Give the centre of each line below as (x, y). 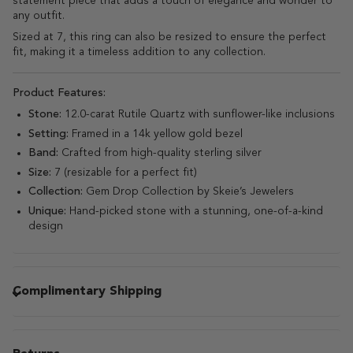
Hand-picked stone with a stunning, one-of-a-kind (195, 211)
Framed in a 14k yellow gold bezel (156, 134)
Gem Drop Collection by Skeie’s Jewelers (188, 192)
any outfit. (39, 15)
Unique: (47, 211)
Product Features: (59, 93)
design (46, 226)
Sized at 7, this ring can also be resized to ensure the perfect (169, 37)
